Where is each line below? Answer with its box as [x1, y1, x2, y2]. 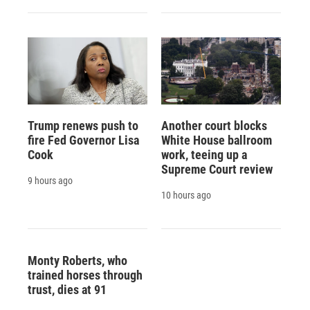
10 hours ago [161, 189, 211, 201]
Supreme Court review [161, 161, 273, 176]
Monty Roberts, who [28, 253, 127, 268]
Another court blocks [161, 118, 267, 133]
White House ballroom [161, 132, 272, 147]
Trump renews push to [28, 118, 138, 133]
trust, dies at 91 [28, 282, 107, 297]
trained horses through [28, 267, 143, 282]
